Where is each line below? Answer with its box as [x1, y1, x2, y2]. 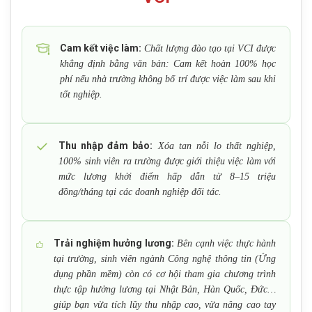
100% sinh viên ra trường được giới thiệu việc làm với [58, 156, 276, 167]
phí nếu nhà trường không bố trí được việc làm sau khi [59, 74, 276, 85]
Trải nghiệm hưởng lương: [54, 237, 174, 249]
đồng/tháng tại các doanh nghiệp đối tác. [58, 187, 222, 198]
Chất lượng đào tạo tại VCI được [143, 43, 276, 54]
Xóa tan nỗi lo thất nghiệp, [157, 141, 276, 152]
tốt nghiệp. [59, 89, 102, 100]
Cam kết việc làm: [59, 42, 141, 54]
